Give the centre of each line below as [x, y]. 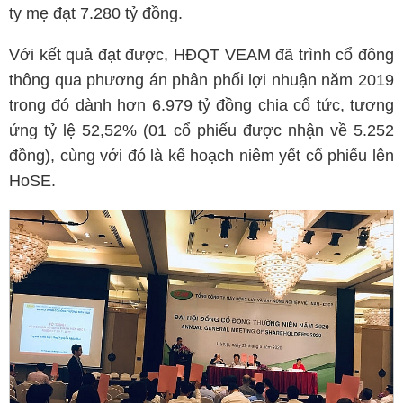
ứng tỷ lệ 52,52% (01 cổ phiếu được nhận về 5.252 [201, 130]
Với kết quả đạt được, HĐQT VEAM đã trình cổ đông [201, 55]
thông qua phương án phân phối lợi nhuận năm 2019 [201, 80]
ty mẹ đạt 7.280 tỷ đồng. [96, 13]
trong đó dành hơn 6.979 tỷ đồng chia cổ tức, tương [201, 105]
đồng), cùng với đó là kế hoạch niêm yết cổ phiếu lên [201, 156]
